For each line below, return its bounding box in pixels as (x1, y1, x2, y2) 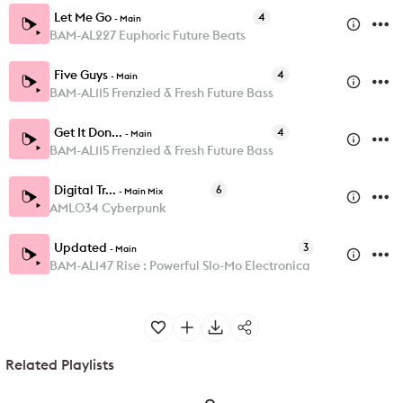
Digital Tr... (54, 181, 116, 198)
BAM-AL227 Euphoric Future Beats (49, 26, 246, 43)
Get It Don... (54, 123, 122, 140)
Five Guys (54, 66, 108, 83)
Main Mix (124, 184, 163, 197)
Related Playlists (5, 355, 114, 373)
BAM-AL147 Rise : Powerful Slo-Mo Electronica (49, 256, 310, 273)
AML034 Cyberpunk (49, 199, 166, 216)
